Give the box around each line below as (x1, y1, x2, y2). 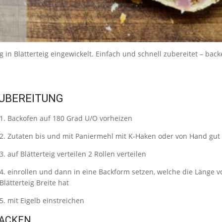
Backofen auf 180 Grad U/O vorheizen (7, 113, 132, 123)
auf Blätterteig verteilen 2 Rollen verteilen (7, 149, 146, 159)
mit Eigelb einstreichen (7, 195, 84, 205)
